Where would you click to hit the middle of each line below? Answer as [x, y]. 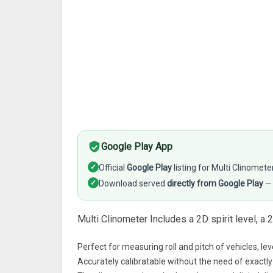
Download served [133, 183]
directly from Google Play [215, 183]
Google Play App [137, 147]
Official [113, 168]
